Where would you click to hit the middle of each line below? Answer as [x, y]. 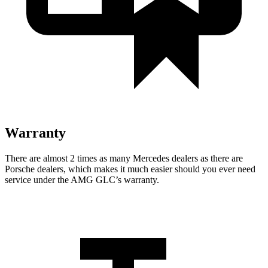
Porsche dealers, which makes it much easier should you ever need [130, 169]
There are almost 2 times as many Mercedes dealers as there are [124, 158]
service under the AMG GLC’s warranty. [82, 179]
